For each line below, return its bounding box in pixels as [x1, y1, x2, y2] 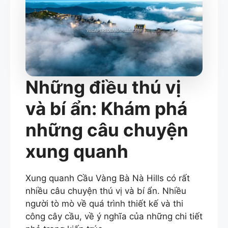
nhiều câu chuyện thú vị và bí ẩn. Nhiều [25, 185, 186, 196]
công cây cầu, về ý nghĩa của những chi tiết [25, 211, 203, 221]
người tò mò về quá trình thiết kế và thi [25, 198, 183, 209]
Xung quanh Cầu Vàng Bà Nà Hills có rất [25, 173, 190, 183]
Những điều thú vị [25, 76, 181, 98]
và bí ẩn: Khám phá [25, 97, 187, 119]
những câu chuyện [25, 119, 188, 140]
